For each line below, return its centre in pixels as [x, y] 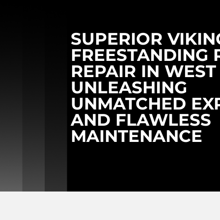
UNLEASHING [129, 87]
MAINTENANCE [137, 136]
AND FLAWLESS [141, 120]
